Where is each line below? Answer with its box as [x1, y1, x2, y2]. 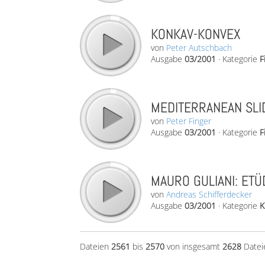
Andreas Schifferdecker [166, 189, 252, 200]
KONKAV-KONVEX [151, 25, 241, 43]
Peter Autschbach [166, 42, 232, 53]
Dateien [80, 241, 111, 252]
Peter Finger [166, 115, 211, 127]
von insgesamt [164, 241, 222, 252]
